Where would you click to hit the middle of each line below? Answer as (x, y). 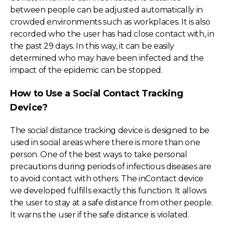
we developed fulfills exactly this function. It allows (108, 191)
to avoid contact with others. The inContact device (107, 179)
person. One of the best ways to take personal (99, 154)
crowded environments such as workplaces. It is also (110, 22)
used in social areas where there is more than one (105, 142)
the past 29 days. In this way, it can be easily (92, 46)
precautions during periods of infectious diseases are (111, 166)
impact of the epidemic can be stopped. (86, 70)
